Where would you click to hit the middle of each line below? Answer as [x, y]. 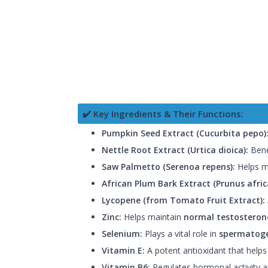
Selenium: [122, 233]
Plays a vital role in [181, 233]
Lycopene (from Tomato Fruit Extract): [183, 200]
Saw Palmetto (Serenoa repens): [168, 166]
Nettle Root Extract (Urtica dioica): [175, 150]
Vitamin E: [123, 250]
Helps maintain [153, 217]
